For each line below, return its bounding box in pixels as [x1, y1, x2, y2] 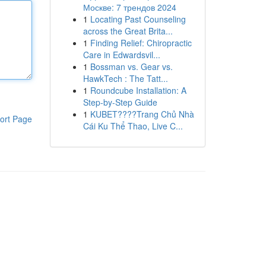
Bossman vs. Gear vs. [90, 61, 173, 72]
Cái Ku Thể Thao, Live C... [83, 120, 183, 132]
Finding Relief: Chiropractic [90, 37, 192, 49]
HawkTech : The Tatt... [83, 72, 168, 84]
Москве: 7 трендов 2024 [83, 1, 176, 13]
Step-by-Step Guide [83, 96, 157, 108]
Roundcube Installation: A [90, 84, 186, 96]
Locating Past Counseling [90, 13, 186, 25]
